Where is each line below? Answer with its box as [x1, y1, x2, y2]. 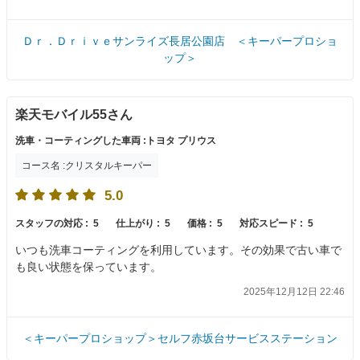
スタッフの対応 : [15, 218, 91, 230]
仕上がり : [116, 218, 162, 230]
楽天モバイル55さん [15, 107, 133, 121]
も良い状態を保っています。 [15, 260, 162, 274]
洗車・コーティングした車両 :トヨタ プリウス [15, 134, 216, 146]
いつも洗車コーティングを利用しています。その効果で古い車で [15, 243, 342, 257]
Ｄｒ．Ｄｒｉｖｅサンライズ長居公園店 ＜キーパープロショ [22, 34, 337, 47]
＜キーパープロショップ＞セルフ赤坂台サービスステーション [22, 331, 337, 345]
